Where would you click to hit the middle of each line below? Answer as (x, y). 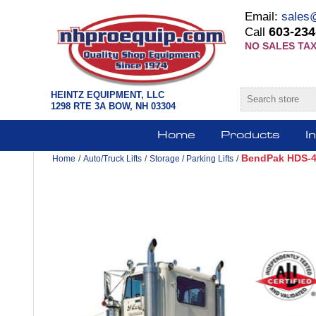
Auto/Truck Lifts (113, 158)
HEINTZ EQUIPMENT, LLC (108, 95)
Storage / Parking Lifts (192, 158)
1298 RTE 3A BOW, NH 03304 (113, 106)
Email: (263, 17)
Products (250, 135)
